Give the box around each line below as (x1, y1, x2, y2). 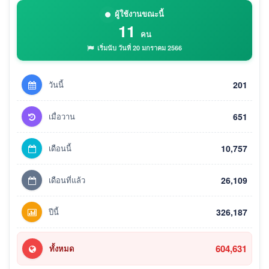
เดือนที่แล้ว (49, 174, 85, 186)
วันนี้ (49, 79, 64, 91)
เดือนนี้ (49, 142, 71, 154)
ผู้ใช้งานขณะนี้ (115, 8, 164, 20)
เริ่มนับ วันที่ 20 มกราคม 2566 (95, 43, 182, 53)
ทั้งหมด (49, 243, 74, 255)
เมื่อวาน (49, 110, 75, 122)
